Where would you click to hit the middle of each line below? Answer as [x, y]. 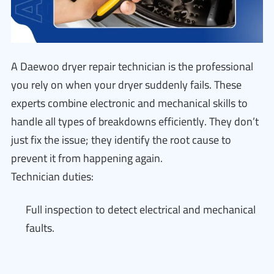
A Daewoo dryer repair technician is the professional [132, 66]
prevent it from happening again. [87, 158]
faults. [40, 228]
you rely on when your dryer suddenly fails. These [126, 85]
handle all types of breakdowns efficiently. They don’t [135, 121]
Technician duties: [52, 176]
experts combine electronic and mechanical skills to [129, 103]
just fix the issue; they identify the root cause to [121, 140]
